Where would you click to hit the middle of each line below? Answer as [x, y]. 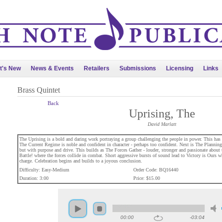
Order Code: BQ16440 [156, 170]
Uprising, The [162, 113]
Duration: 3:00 [34, 178]
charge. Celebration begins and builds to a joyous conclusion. [81, 161]
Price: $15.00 [146, 178]
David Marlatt [162, 124]
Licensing [180, 68]
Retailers [97, 68]
